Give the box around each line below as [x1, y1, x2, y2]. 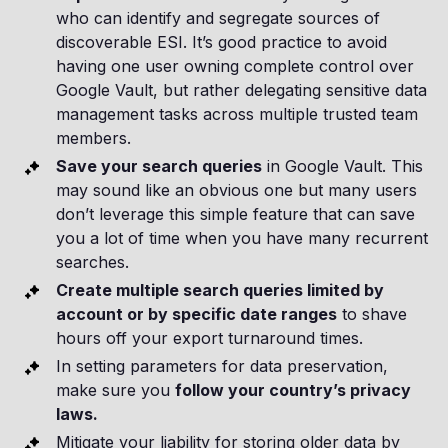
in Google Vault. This [262, 156, 423, 177]
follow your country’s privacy [175, 380, 411, 401]
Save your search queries [56, 156, 262, 177]
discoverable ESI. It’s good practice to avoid [56, 32, 387, 53]
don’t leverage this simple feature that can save [56, 204, 415, 225]
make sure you [56, 380, 175, 401]
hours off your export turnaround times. [56, 328, 363, 349]
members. [56, 128, 131, 149]
